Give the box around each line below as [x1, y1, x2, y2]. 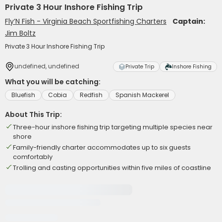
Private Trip [125, 63, 154, 70]
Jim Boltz [5, 28, 36, 38]
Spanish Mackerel [115, 91, 169, 99]
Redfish [80, 91, 103, 99]
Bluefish [11, 91, 35, 99]
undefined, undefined [14, 62, 79, 70]
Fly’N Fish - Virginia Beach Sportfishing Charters [5, 16, 166, 26]
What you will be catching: [5, 77, 101, 87]
